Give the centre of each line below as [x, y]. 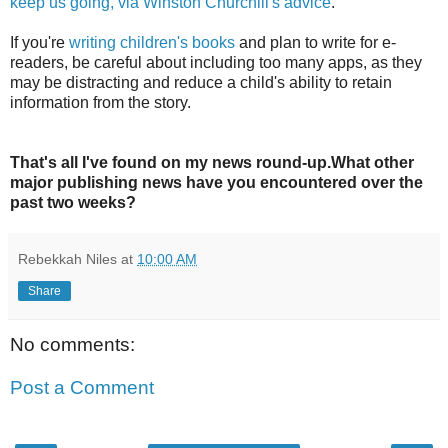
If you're [37, 42]
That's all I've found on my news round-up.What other [212, 162]
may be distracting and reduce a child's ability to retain [201, 82]
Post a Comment [82, 388]
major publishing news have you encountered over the [216, 182]
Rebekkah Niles [67, 258]
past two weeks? [73, 202]
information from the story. [100, 102]
